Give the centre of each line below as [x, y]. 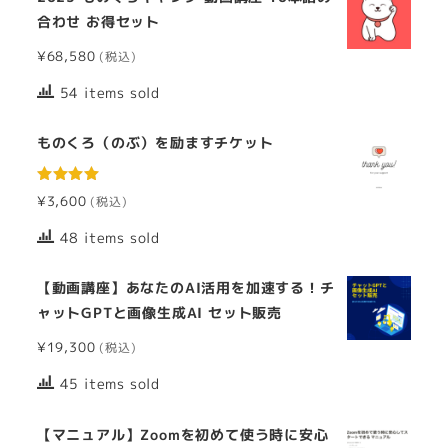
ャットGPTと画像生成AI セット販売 [159, 313]
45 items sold [110, 384]
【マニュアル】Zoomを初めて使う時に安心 [182, 434]
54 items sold [110, 92]
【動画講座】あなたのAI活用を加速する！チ [185, 288]
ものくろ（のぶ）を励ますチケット [155, 143]
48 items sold [110, 237]
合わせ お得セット [98, 22]
